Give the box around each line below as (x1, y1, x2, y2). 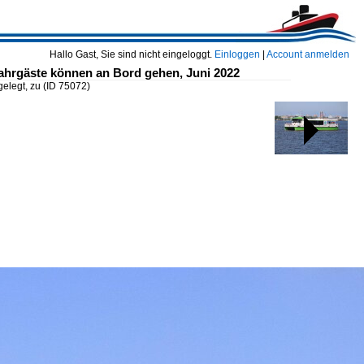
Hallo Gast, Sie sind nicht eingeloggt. (50, 49, 214, 60)
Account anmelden (266, 49, 349, 60)
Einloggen (214, 49, 260, 60)
